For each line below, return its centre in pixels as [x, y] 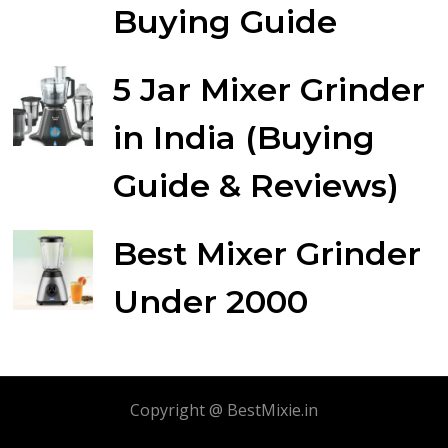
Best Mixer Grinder [267, 254]
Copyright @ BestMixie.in [224, 410]
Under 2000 [211, 302]
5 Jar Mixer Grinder [269, 90]
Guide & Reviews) [256, 186]
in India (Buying [244, 138]
